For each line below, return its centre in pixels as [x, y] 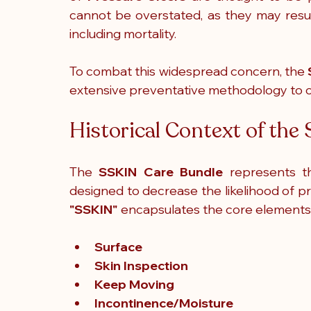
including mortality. [123, 34]
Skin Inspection [141, 266]
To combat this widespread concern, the [189, 71]
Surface [118, 247]
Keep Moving [134, 284]
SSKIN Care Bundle [158, 172]
